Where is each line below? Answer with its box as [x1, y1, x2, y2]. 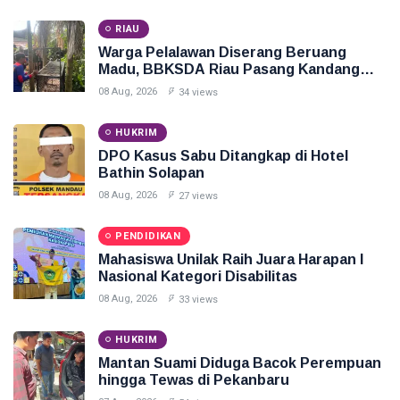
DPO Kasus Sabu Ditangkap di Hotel [98, 147, 348, 163]
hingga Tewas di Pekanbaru [98, 371, 289, 387]
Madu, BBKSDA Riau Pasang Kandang [98, 61, 360, 77]
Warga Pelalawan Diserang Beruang [98, 44, 346, 60]
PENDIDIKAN [115, 229, 181, 242]
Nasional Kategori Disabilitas [98, 268, 297, 284]
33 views [179, 293, 218, 305]
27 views [179, 189, 218, 202]
